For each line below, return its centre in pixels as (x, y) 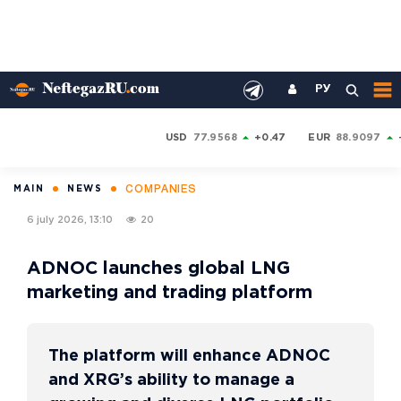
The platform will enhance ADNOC (189, 356)
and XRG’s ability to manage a (171, 380)
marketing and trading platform (170, 293)
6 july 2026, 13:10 (70, 220)
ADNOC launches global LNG (158, 269)
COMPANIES (162, 189)
